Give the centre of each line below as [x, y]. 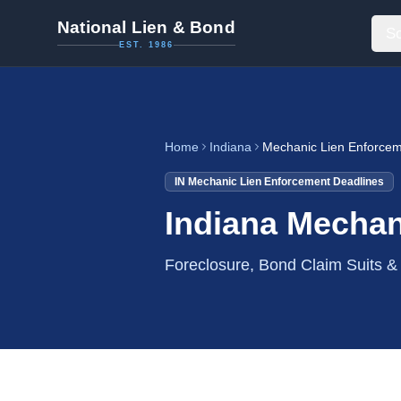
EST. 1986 [146, 45]
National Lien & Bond [146, 27]
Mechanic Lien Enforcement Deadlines [286, 182]
